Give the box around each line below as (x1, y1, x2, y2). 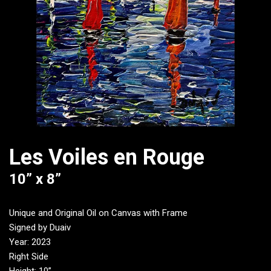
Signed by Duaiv (9, 222, 71, 233)
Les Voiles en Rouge (9, 145, 204, 171)
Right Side (9, 251, 48, 263)
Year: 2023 (9, 237, 51, 248)
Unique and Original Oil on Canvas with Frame (9, 207, 188, 219)
